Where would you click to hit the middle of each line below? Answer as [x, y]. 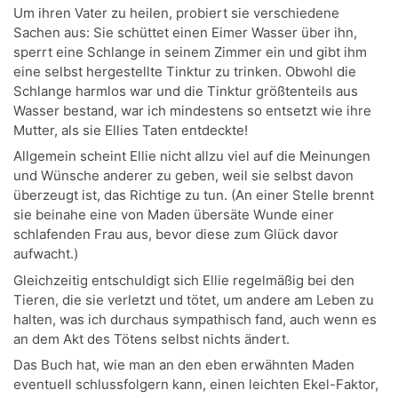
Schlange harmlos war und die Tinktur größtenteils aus [186, 91]
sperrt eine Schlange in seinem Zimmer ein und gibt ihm [190, 52]
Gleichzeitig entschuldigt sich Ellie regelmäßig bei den [184, 280]
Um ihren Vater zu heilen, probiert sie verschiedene [176, 12]
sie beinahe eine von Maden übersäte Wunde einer [174, 215]
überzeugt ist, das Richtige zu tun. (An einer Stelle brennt [194, 195]
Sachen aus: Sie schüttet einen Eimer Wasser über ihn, [185, 32]
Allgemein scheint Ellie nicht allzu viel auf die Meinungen [192, 156]
